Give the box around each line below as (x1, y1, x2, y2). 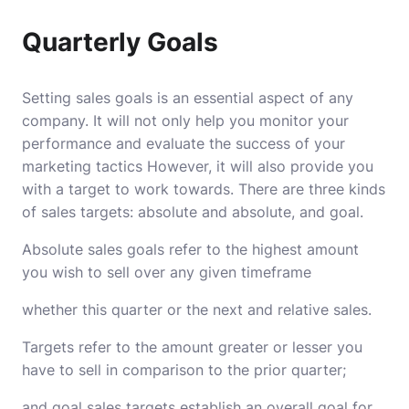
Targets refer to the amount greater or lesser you (22, 338, 362, 356)
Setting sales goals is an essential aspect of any (22, 89, 353, 107)
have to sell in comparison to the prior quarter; (22, 361, 346, 379)
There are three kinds (238, 180, 385, 198)
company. (22, 111, 89, 130)
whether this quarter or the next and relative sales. (22, 300, 372, 319)
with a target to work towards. (22, 180, 234, 198)
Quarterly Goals (22, 26, 218, 58)
